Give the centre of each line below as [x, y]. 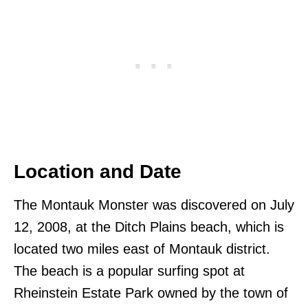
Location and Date [98, 172]
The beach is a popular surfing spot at [129, 271]
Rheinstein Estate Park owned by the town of [151, 293]
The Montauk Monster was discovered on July [154, 205]
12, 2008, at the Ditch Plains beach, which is [149, 227]
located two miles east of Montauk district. [142, 249]
